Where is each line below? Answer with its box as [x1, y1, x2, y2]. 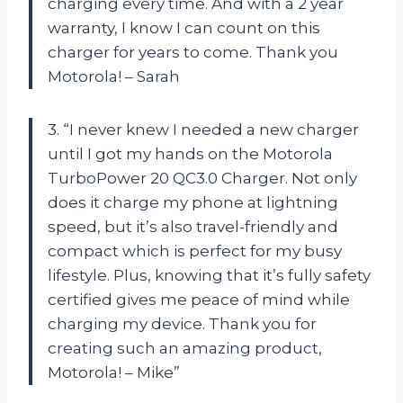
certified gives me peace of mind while [48, 290, 350, 309]
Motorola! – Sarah [48, 67, 180, 85]
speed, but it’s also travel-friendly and [48, 217, 338, 236]
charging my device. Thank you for [48, 314, 317, 333]
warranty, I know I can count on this [48, 18, 320, 37]
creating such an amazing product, [48, 338, 322, 357]
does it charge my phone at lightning [48, 193, 338, 211]
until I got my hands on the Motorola [48, 144, 333, 163]
